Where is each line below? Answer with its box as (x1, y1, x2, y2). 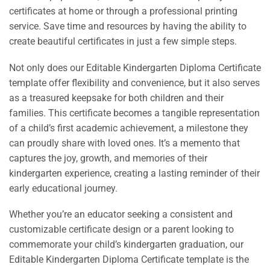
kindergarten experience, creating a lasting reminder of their (9, 167, 260, 179)
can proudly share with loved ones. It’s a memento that (9, 137, 240, 149)
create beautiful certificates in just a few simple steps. (9, 36, 237, 48)
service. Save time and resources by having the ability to (9, 20, 246, 33)
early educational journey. (9, 182, 118, 194)
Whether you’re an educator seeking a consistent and (9, 209, 233, 221)
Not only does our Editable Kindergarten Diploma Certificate (9, 61, 261, 74)
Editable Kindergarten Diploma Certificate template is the (9, 254, 249, 266)
